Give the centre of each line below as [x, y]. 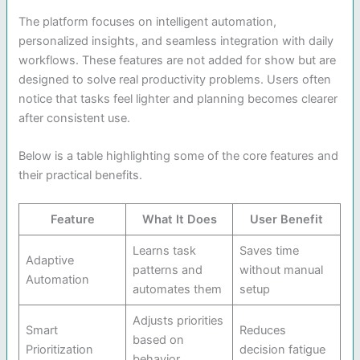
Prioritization [59, 350]
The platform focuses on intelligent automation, [148, 21]
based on [158, 340]
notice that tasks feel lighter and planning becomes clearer [178, 98]
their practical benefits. [81, 176]
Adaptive [49, 261]
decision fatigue [282, 350]
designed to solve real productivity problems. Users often [175, 79]
